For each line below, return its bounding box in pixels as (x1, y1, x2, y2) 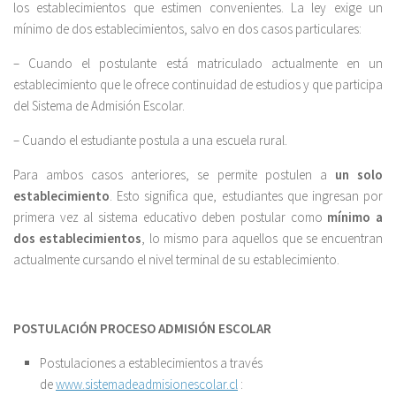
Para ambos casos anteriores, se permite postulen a (13, 165, 335, 183)
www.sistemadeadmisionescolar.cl (56, 375, 238, 392)
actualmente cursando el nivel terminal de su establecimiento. (13, 250, 339, 268)
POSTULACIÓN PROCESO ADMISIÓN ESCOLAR (13, 319, 271, 337)
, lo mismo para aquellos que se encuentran (141, 229, 383, 247)
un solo (334, 165, 384, 183)
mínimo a (327, 208, 384, 225)
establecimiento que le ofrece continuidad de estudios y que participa (13, 75, 383, 93)
